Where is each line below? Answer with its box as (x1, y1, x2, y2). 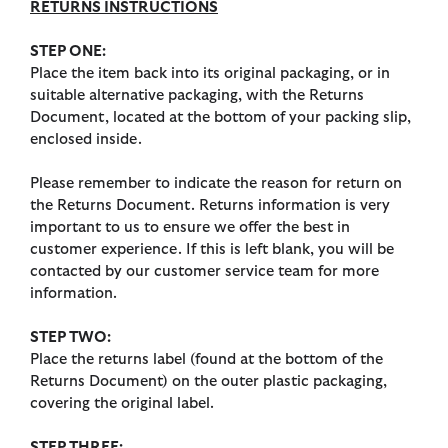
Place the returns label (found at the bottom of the (30, 351, 383, 367)
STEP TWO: (30, 329, 111, 345)
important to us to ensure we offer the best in (30, 219, 350, 235)
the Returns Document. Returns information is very (30, 197, 390, 213)
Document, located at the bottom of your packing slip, (30, 109, 411, 125)
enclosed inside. (30, 131, 142, 147)
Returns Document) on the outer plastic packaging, (30, 373, 387, 389)
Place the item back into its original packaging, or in (30, 65, 390, 81)
